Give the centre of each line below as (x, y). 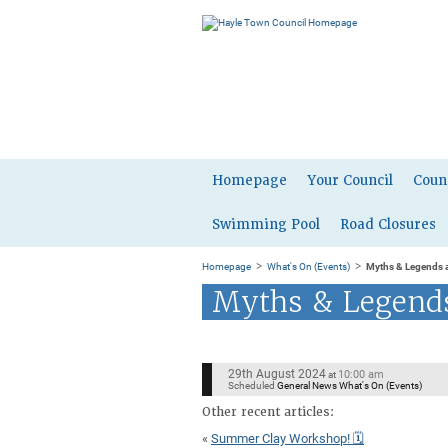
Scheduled (251, 385)
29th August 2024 (276, 373)
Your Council (350, 180)
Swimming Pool (266, 224)
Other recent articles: (268, 412)
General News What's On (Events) (349, 385)
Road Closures (388, 224)
